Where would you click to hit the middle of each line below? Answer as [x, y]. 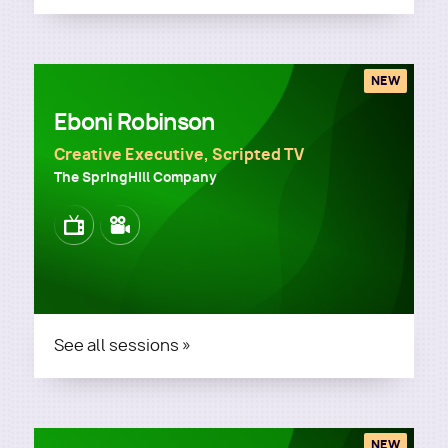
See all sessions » [122, 345]
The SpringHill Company [135, 177]
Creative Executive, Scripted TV [179, 154]
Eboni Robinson [134, 122]
